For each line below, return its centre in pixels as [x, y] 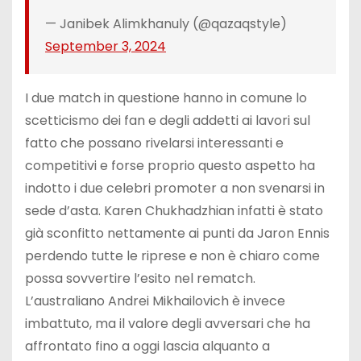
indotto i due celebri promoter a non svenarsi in [175, 188]
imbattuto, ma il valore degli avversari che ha [168, 323]
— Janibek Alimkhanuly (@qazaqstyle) [166, 23]
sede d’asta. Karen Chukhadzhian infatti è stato [174, 210]
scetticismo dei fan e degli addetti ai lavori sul [168, 120]
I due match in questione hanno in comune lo [166, 98]
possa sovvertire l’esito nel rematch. [140, 278]
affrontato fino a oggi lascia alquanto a [147, 346]
